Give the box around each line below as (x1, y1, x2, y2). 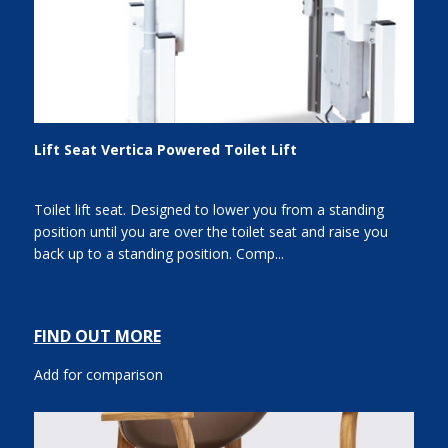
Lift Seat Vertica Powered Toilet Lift (33, 140, 297, 159)
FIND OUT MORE (33, 325, 161, 348)
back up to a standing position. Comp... (33, 244, 284, 264)
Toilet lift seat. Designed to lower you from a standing (33, 200, 384, 220)
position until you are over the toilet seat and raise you (33, 222, 388, 242)
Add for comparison (33, 365, 163, 385)
